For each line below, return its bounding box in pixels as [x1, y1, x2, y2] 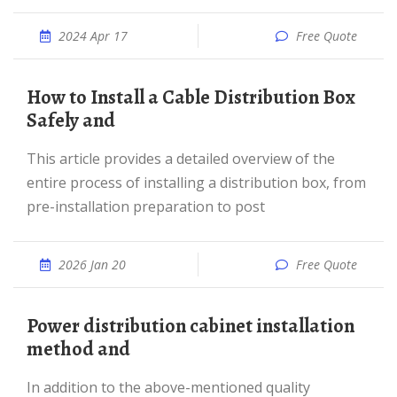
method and [27, 336, 130, 362]
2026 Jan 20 [58, 256, 126, 273]
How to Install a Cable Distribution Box [27, 84, 41, 111]
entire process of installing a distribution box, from [27, 173, 366, 192]
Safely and [27, 107, 115, 134]
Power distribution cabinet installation [27, 313, 37, 339]
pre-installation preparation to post [27, 197, 265, 216]
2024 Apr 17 [58, 27, 128, 44]
